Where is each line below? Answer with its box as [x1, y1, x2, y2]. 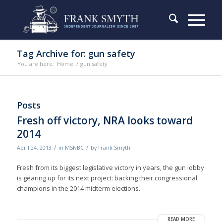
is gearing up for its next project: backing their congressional [16, 173, 197, 183]
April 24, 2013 [16, 144, 52, 151]
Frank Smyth [98, 144, 130, 151]
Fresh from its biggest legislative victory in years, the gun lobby [16, 163, 204, 172]
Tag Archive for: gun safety [16, 48, 135, 59]
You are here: [17, 60, 54, 67]
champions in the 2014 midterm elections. [16, 184, 140, 193]
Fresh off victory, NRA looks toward [16, 113, 193, 127]
